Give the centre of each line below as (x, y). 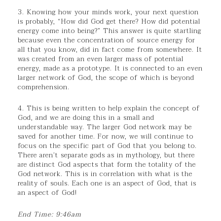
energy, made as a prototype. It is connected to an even (110, 68)
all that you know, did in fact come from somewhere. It (110, 49)
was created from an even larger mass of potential (101, 59)
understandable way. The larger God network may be (105, 127)
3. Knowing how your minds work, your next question (108, 12)
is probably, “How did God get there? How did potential (109, 21)
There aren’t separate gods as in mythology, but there (106, 155)
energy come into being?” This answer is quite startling (110, 31)
